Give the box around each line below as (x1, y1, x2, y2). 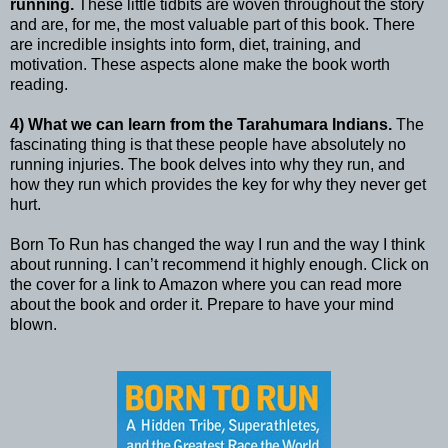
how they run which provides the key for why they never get (10, 175, 426, 193)
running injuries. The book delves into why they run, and (10, 155, 405, 173)
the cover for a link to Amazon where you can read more (10, 275, 402, 293)
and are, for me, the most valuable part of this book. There (10, 15, 415, 33)
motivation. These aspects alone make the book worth (10, 55, 390, 73)
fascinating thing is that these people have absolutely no (10, 135, 406, 153)
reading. (10, 75, 68, 93)
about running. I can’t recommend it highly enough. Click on (10, 255, 429, 273)
